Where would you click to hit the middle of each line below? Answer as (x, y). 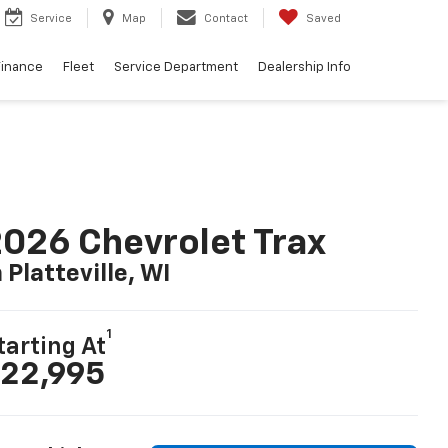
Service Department (176, 68)
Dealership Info (304, 68)
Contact (226, 19)
